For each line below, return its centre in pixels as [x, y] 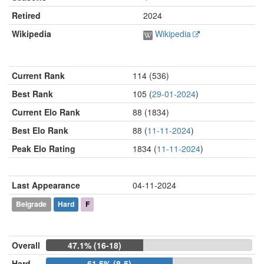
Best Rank [32, 94]
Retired [26, 16]
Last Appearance [46, 185]
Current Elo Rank [46, 112]
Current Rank [38, 76]
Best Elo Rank [40, 131]
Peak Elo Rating [44, 149]
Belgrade [32, 204]
